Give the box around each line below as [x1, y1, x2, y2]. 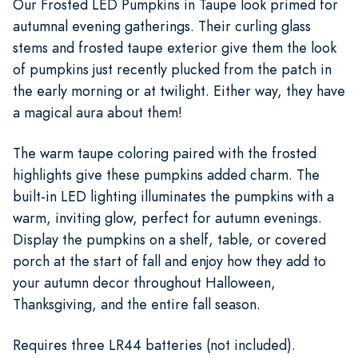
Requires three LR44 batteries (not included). [13, 334, 296, 355]
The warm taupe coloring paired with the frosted [13, 142, 316, 163]
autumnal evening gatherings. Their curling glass [13, 15, 311, 36]
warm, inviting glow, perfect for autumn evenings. [13, 207, 322, 228]
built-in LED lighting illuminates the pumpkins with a [13, 185, 334, 206]
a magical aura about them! [13, 101, 182, 122]
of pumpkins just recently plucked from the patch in [13, 58, 332, 79]
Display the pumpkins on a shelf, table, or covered [13, 229, 326, 249]
